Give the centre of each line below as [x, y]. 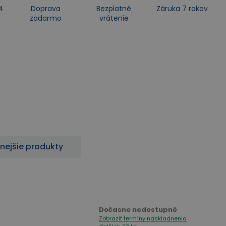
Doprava [46, 9]
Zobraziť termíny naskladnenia [143, 218]
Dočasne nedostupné [138, 210]
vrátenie [114, 18]
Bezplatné [114, 9]
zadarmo [46, 18]
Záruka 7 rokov [182, 9]
